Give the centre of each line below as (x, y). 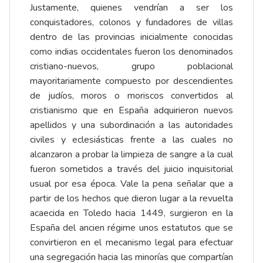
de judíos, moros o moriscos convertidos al (131, 96)
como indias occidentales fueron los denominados (131, 52)
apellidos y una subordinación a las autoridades (131, 125)
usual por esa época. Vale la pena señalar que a (131, 184)
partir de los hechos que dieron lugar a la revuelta (131, 199)
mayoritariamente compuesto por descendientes (131, 81)
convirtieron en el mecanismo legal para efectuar (131, 243)
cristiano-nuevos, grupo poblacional (131, 67)
